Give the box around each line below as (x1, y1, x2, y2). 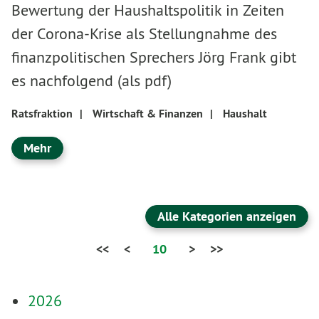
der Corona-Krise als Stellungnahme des (11, 23, 277, 43)
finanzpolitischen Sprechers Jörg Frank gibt (11, 47, 296, 67)
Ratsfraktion (11, 106, 73, 121)
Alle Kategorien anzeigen (157, 207, 296, 224)
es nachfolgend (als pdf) (11, 70, 172, 90)
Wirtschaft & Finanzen (93, 106, 203, 121)
